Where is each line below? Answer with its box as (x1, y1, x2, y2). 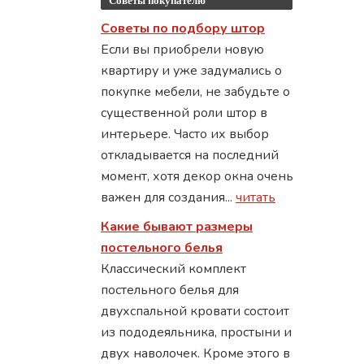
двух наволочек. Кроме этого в (101, 344, 290, 362)
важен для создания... (101, 188, 236, 206)
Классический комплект (101, 260, 246, 278)
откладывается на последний (101, 146, 279, 164)
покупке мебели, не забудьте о (101, 83, 290, 101)
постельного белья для (101, 281, 239, 299)
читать (236, 188, 275, 206)
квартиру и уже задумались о (101, 62, 282, 80)
